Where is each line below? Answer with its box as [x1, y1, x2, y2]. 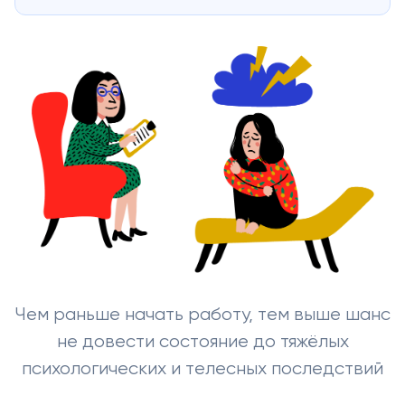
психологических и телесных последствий [22, 359, 383, 379]
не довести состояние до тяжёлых [56, 332, 349, 352]
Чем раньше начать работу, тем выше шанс [14, 305, 391, 325]
